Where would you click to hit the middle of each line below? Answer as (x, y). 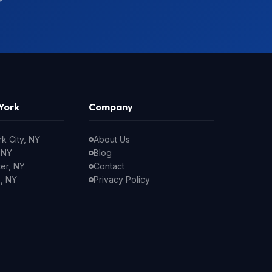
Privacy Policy (121, 179)
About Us (111, 139)
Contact (109, 166)
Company (110, 107)
